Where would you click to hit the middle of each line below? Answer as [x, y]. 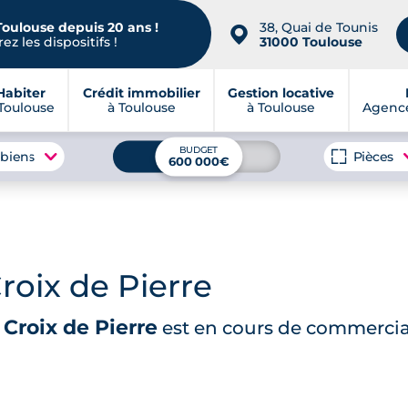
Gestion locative [281, 93]
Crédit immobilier [141, 93]
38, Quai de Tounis [319, 27]
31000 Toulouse [311, 41]
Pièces [373, 157]
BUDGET [199, 150]
